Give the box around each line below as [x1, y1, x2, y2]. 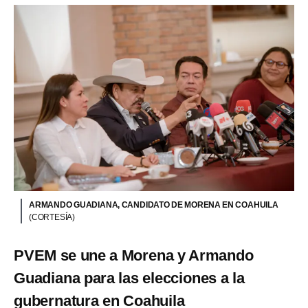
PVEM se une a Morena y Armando [14, 246, 254, 264]
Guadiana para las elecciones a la [14, 269, 245, 287]
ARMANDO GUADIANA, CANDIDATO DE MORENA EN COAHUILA [29, 199, 278, 210]
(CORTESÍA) [29, 212, 75, 222]
